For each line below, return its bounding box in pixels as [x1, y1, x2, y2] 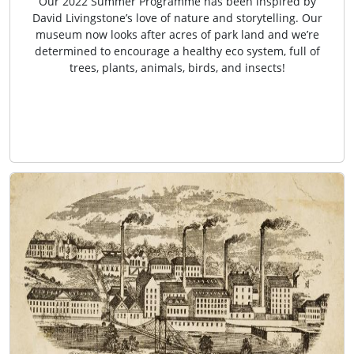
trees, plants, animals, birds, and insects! [69, 60, 285, 76]
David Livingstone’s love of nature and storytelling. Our [32, 10, 322, 26]
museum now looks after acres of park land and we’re [35, 27, 319, 43]
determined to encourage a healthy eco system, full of [34, 43, 320, 59]
